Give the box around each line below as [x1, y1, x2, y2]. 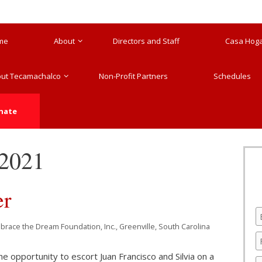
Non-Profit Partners [98, 71, 168, 81]
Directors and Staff [112, 36, 180, 46]
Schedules [213, 71, 251, 81]
